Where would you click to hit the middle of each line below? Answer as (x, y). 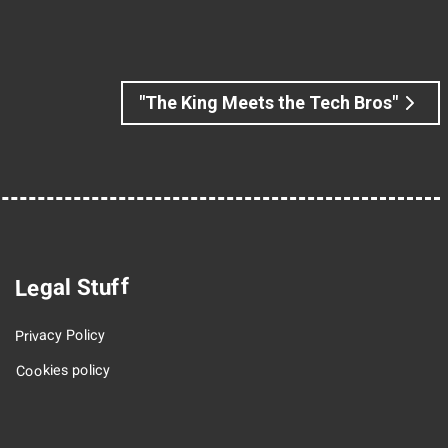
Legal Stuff (72, 286)
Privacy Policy (60, 335)
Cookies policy (62, 370)
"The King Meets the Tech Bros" (268, 103)
